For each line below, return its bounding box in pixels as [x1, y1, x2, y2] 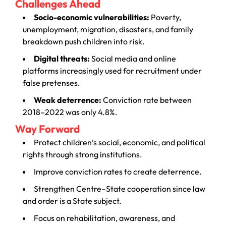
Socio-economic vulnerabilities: [34, 12, 149, 22]
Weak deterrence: [34, 94, 101, 105]
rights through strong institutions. [23, 149, 142, 159]
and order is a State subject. [23, 195, 122, 206]
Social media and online [90, 53, 176, 64]
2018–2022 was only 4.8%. [23, 106, 118, 117]
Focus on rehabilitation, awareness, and [34, 212, 175, 223]
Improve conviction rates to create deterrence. [34, 166, 202, 177]
